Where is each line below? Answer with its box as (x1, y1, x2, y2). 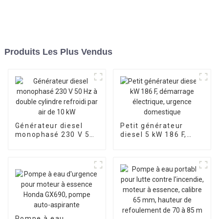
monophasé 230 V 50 (15, 130, 94, 138)
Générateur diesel (15, 121, 83, 130)
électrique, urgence (120, 148, 194, 156)
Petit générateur (120, 121, 183, 130)
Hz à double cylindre (15, 139, 92, 147)
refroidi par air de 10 (15, 148, 94, 156)
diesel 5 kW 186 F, (120, 130, 187, 138)
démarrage (120, 139, 162, 147)
